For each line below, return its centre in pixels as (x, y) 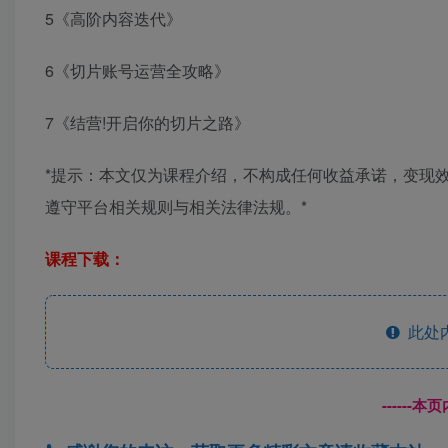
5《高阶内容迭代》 (113, 19)
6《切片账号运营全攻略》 (137, 71)
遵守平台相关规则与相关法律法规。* (176, 207)
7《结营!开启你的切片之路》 (147, 123)
